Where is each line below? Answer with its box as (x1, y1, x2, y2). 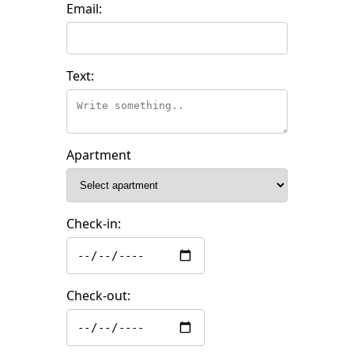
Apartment (66, 145, 131, 164)
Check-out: (66, 286, 130, 304)
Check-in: (66, 214, 121, 232)
